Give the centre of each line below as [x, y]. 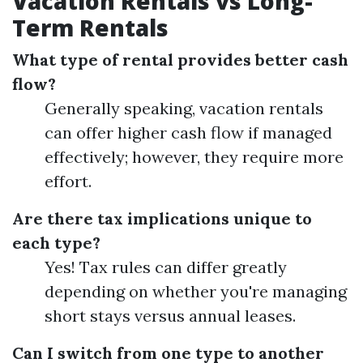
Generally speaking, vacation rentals [184, 108]
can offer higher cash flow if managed [188, 132]
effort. [68, 181]
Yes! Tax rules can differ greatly [166, 267]
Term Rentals [90, 28]
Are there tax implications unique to [162, 218]
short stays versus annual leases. [170, 316]
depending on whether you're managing [196, 291]
